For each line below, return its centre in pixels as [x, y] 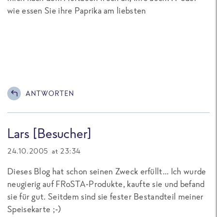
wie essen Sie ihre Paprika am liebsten [77, 10]
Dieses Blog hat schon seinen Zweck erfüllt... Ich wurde [107, 171]
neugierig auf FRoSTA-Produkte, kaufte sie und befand [106, 184]
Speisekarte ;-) [35, 209]
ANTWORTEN [50, 93]
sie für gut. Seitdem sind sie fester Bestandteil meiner [106, 197]
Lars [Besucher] [50, 133]
